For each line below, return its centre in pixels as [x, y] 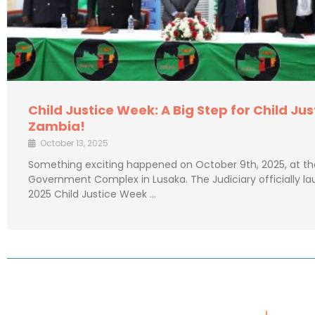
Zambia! [57, 127]
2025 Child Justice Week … [92, 194]
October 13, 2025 [74, 143]
